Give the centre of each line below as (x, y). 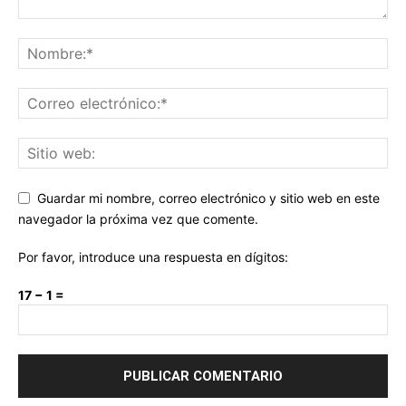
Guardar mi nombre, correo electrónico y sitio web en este (208, 198)
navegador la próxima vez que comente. (138, 219)
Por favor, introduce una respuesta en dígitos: (153, 257)
